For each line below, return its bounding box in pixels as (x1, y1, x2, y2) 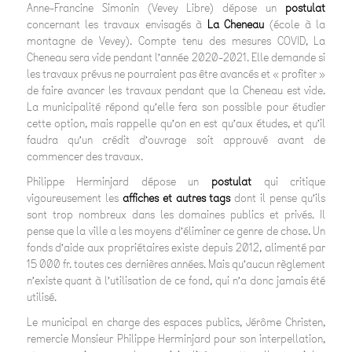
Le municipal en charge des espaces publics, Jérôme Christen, (26, 314, 326, 330)
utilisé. (26, 289, 57, 305)
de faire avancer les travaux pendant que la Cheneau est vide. (26, 82, 326, 98)
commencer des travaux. (26, 148, 143, 164)
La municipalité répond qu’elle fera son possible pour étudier (26, 99, 326, 115)
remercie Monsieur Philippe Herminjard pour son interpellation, (26, 331, 326, 346)
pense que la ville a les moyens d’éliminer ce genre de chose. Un (26, 223, 326, 239)
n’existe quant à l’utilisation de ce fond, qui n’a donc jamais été (26, 273, 326, 288)
